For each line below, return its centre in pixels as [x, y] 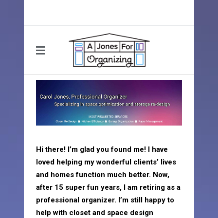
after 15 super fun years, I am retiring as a [108, 187]
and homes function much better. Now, [103, 174]
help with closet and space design [95, 212]
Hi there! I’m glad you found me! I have [102, 149]
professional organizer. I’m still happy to [105, 200]
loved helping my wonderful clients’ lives [106, 162]
